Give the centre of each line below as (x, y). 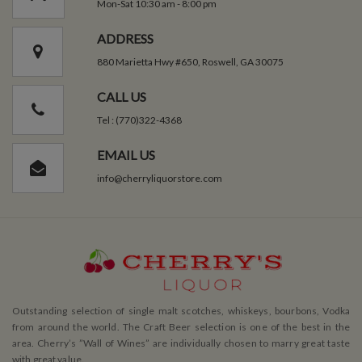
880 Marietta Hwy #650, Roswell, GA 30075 (190, 61)
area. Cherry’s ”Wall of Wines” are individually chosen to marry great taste (181, 343)
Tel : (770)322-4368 (139, 120)
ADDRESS (125, 38)
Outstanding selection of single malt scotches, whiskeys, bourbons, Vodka (181, 310)
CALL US (121, 96)
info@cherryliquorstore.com (159, 178)
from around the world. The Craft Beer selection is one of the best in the (181, 326)
